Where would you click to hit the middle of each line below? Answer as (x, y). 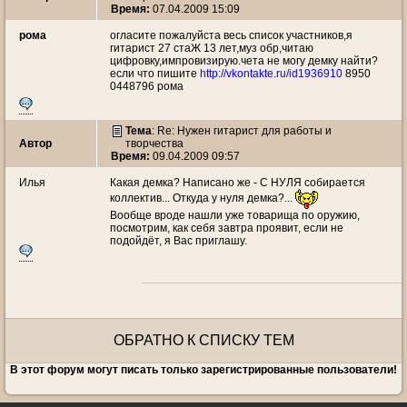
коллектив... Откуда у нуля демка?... (203, 199)
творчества (154, 144)
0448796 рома (147, 86)
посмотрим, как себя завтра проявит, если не (227, 228)
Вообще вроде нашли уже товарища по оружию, (235, 215)
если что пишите (155, 74)
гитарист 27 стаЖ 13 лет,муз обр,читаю (212, 48)
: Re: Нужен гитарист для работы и (242, 131)
